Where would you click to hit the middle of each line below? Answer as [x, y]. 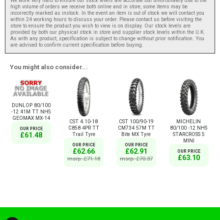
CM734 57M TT [136, 128]
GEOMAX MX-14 [31, 118]
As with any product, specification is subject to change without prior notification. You [107, 38]
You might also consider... [49, 67]
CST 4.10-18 [84, 121]
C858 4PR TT [83, 128]
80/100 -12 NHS [189, 128]
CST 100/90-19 [136, 121]
